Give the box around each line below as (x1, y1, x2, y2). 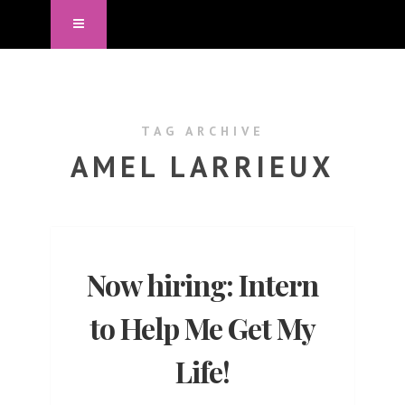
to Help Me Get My (89, 307, 316, 347)
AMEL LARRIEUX (71, 146, 334, 185)
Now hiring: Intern (87, 264, 318, 304)
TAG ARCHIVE (140, 122, 265, 139)
